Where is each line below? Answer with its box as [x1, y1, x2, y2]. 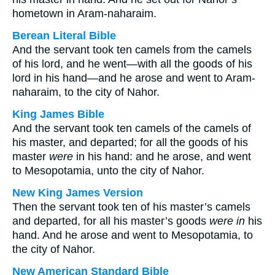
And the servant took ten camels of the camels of [12, 122, 251, 134]
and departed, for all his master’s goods [12, 215, 209, 227]
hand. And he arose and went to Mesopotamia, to [12, 229, 253, 241]
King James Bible [12, 108, 104, 120]
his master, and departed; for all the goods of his [12, 136, 248, 149]
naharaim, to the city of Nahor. [12, 86, 160, 98]
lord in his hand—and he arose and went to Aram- [12, 72, 255, 84]
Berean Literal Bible [12, 29, 116, 42]
